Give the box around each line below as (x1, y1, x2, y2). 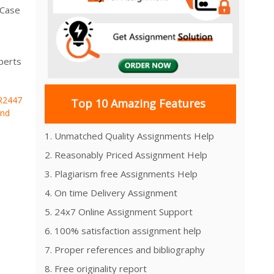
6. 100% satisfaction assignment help (45, 224, 201, 237)
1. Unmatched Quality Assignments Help (45, 129, 214, 142)
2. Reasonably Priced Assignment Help (45, 148, 207, 161)
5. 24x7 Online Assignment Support (45, 205, 193, 218)
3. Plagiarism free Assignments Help (45, 167, 198, 180)
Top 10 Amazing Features (70, 96, 206, 111)
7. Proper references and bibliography (45, 243, 205, 256)
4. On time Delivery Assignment (45, 186, 177, 199)
